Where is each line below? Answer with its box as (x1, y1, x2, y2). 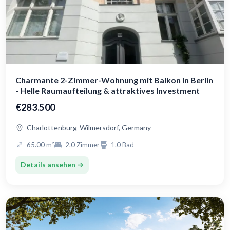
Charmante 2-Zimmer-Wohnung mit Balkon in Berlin (15, 75, 213, 85)
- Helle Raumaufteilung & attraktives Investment (15, 86, 200, 96)
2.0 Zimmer (65, 141, 100, 149)
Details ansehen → (21, 160, 84, 169)
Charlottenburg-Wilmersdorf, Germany (27, 123, 151, 132)
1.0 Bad (111, 141, 134, 149)
